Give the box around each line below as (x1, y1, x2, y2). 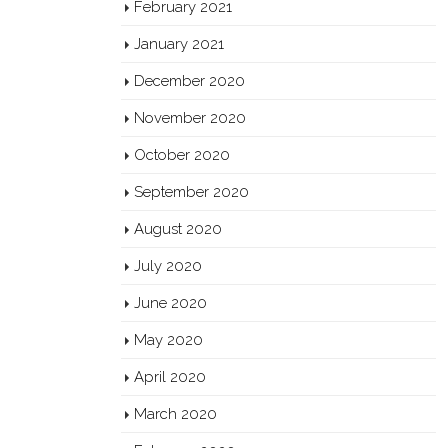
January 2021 (134, 35, 224, 52)
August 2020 (134, 220, 222, 237)
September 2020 (134, 183, 249, 200)
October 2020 (134, 146, 230, 163)
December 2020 (134, 72, 245, 89)
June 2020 (134, 294, 207, 311)
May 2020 (134, 331, 203, 348)
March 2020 (134, 405, 217, 422)
